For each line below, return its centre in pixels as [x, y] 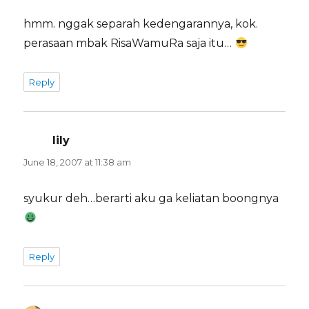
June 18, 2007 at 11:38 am [78, 162]
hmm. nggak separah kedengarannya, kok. [141, 24]
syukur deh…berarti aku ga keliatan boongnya [151, 199]
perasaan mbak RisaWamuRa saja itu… [129, 43]
